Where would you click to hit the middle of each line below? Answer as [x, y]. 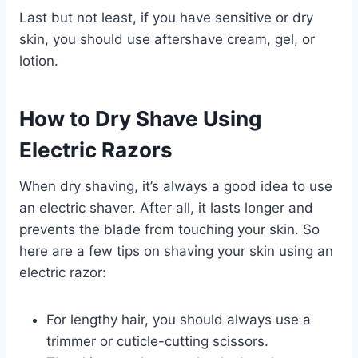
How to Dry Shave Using [140, 118]
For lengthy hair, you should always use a [179, 319]
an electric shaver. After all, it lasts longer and [166, 207]
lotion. [39, 60]
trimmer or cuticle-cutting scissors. [157, 341]
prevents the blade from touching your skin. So [169, 229]
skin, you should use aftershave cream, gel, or [167, 39]
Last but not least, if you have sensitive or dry [166, 17]
